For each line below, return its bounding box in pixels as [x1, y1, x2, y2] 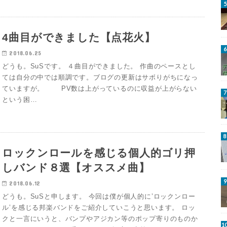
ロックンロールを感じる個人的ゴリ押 [2, 146, 196, 159]
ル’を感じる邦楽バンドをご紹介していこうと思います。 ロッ [2, 204, 196, 211]
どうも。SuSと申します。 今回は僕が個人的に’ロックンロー [2, 193, 196, 200]
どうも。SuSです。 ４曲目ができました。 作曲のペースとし [2, 62, 196, 70]
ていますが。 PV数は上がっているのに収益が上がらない [2, 84, 197, 92]
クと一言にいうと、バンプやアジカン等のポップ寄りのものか [2, 215, 198, 222]
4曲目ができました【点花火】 [2, 31, 156, 43]
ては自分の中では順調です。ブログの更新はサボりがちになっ [2, 73, 198, 81]
